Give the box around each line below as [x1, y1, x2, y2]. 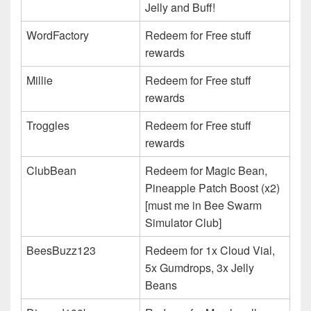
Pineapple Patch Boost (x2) [145, 179, 280, 196]
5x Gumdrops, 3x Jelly [145, 259, 254, 276]
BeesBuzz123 [26, 242, 96, 258]
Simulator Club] [145, 214, 221, 230]
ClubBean [26, 162, 76, 178]
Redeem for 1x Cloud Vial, [145, 242, 275, 258]
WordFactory [26, 26, 89, 43]
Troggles [26, 117, 69, 133]
